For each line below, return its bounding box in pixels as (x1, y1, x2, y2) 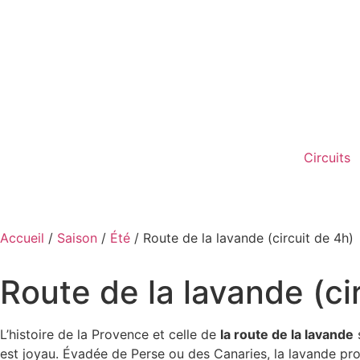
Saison (56, 229, 97, 246)
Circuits (304, 149, 350, 166)
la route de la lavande (219, 325, 354, 342)
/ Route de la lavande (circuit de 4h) (129, 229, 354, 246)
